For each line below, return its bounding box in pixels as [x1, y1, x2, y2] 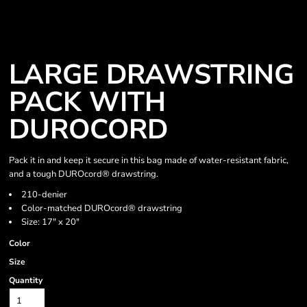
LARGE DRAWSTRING [9, 56, 294, 93]
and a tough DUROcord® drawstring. [9, 168, 158, 180]
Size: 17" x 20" [21, 216, 79, 228]
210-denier [21, 188, 67, 201]
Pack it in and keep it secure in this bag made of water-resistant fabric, [9, 154, 288, 167]
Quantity [9, 275, 42, 286]
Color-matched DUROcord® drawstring [21, 202, 182, 214]
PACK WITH [9, 84, 166, 121]
